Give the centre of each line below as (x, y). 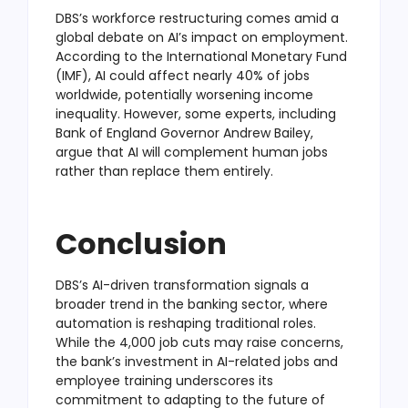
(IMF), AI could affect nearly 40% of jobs (183, 75)
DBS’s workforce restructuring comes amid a (197, 18)
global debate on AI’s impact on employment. (202, 37)
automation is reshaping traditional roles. (186, 323)
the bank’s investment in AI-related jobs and (197, 361)
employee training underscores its (164, 380)
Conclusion (141, 243)
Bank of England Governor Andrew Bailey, (184, 133)
